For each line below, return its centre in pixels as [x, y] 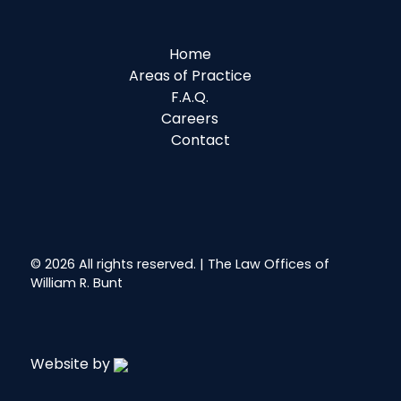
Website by [72, 364]
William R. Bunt [77, 283]
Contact [200, 141]
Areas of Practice [190, 76]
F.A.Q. [190, 98]
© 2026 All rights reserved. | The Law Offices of [180, 264]
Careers [190, 119]
